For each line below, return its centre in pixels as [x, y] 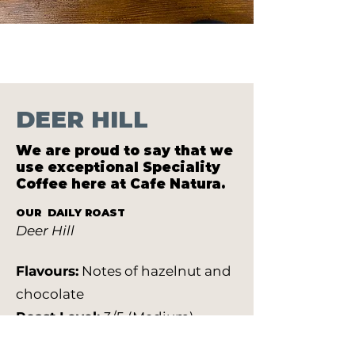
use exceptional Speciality [118, 167]
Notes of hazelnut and [155, 271]
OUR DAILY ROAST [71, 212]
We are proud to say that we [124, 150]
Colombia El [169, 340]
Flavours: [47, 271]
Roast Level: [60, 317]
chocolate [50, 294]
